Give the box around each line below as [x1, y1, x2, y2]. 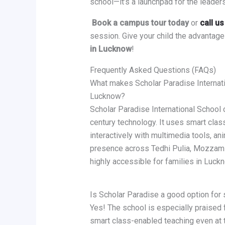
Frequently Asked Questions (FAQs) [89, 65, 216, 75]
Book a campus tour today [91, 18, 189, 28]
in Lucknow [89, 44, 132, 54]
